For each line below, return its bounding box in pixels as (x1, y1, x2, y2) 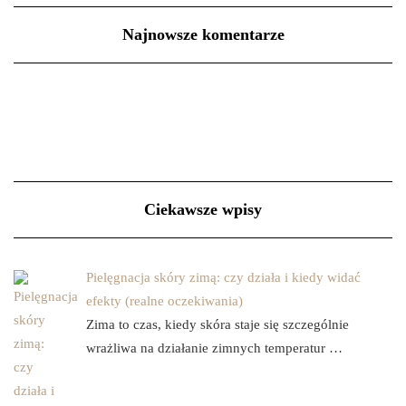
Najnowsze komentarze (121, 24, 285, 43)
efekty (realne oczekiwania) (86, 293, 243, 308)
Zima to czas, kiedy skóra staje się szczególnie (86, 316, 349, 332)
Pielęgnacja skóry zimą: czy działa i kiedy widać (86, 269, 361, 285)
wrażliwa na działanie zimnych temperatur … (86, 340, 343, 355)
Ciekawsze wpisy (144, 199, 262, 218)
